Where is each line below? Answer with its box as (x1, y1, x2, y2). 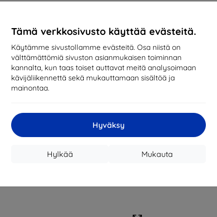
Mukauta (141, 149, 173, 159)
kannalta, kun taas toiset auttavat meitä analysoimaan (11, 62, 196, 72)
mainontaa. (11, 83, 49, 93)
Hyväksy (93, 120, 124, 130)
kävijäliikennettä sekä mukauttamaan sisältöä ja (11, 73, 175, 82)
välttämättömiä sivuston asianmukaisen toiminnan (11, 52, 182, 62)
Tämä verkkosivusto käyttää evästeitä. (11, 25, 196, 37)
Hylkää (46, 149, 73, 159)
